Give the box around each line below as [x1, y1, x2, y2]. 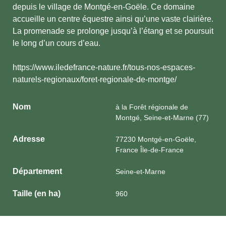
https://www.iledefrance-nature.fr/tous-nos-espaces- [13, 63, 195, 72]
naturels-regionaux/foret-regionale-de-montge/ [13, 75, 177, 84]
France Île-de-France [116, 146, 184, 154]
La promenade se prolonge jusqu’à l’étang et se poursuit [13, 27, 213, 35]
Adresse [13, 135, 45, 143]
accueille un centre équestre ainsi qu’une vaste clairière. [13, 15, 213, 23]
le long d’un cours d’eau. [13, 39, 100, 47]
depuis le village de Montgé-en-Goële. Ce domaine [13, 3, 195, 11]
